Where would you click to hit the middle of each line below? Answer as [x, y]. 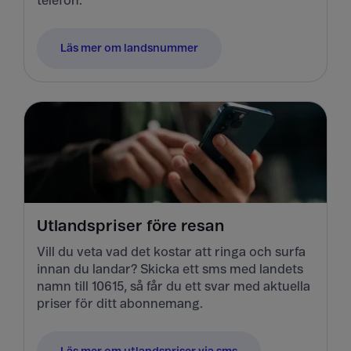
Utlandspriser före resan [130, 226]
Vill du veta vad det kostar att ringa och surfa [171, 252]
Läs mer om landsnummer [129, 48]
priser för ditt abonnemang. [120, 304]
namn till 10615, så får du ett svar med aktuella [174, 286]
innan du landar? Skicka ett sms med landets [170, 269]
